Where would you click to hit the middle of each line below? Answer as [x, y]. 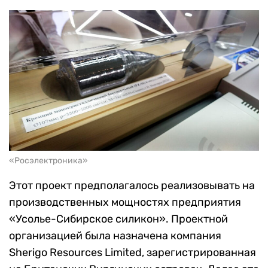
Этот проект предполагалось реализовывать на [132, 186]
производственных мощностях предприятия [125, 202]
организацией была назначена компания [115, 236]
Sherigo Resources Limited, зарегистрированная [133, 253]
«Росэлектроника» [48, 161]
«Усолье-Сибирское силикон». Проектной [118, 219]
